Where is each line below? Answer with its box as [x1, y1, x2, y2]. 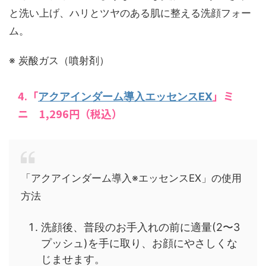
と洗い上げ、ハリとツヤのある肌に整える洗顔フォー [9, 7, 251, 19]
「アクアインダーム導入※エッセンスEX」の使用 [21, 172, 242, 184]
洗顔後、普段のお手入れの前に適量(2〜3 [41, 221, 240, 234]
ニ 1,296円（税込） [18, 105, 122, 121]
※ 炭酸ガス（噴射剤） [9, 54, 109, 66]
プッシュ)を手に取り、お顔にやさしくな [41, 237, 237, 250]
